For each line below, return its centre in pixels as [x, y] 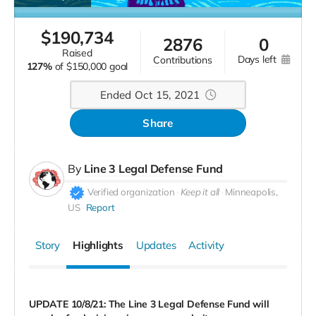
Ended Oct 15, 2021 [150, 95]
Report [100, 207]
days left [262, 59]
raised [80, 53]
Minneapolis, [251, 192]
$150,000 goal [97, 67]
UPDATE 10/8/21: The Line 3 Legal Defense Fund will [149, 304]
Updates [156, 245]
